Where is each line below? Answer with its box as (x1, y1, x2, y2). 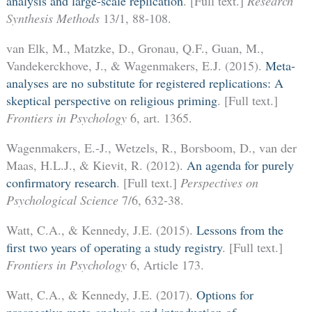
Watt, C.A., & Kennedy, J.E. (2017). (6, 286, 196, 303)
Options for (196, 286, 253, 303)
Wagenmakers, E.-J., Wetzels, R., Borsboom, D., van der (6, 139, 297, 156)
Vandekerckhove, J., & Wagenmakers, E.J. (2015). (6, 56, 265, 74)
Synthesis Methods (6, 9, 100, 26)
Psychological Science (6, 191, 118, 208)
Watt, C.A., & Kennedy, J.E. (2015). (6, 221, 196, 238)
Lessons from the (196, 221, 283, 238)
